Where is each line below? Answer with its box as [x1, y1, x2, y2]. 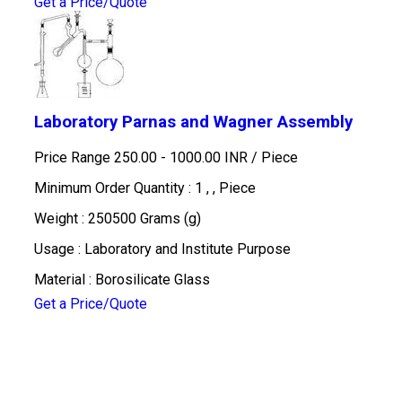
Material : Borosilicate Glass [33, 271, 210, 288]
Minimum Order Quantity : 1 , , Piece [33, 179, 256, 197]
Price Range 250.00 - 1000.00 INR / [33, 149, 261, 166]
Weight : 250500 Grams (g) [33, 210, 201, 227]
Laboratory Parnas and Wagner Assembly [33, 112, 353, 132]
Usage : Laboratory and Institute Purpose [33, 240, 291, 258]
